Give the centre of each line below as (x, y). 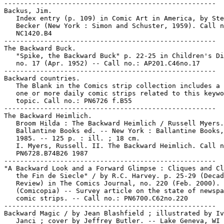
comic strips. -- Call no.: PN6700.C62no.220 (96, 198)
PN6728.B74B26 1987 (46, 153)
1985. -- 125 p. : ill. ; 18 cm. (72, 138)
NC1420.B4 (28, 33)
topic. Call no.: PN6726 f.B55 (68, 101)
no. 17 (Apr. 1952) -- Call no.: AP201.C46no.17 (102, 63)
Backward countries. (42, 78)
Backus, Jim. (28, 11)
